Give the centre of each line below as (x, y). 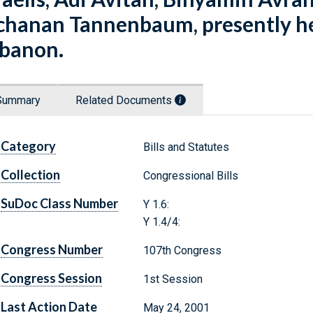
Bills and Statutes (186, 147)
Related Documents (125, 101)
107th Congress (182, 251)
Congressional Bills (190, 176)
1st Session (173, 279)
